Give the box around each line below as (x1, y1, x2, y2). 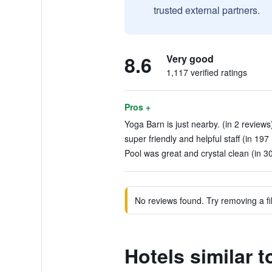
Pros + (124, 101, 151, 113)
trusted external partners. (153, 3, 260, 17)
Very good (166, 52, 214, 66)
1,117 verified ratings (166, 66, 247, 78)
